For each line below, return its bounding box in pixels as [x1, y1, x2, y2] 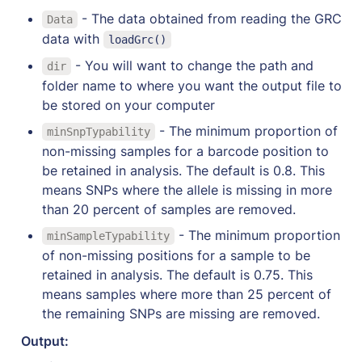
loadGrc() [107, 33, 166, 47]
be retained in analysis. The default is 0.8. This [42, 162, 325, 179]
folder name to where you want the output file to [42, 78, 342, 95]
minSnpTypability [46, 125, 150, 139]
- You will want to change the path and [70, 57, 314, 74]
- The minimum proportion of [154, 123, 338, 140]
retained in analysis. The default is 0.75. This [42, 267, 313, 284]
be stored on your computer [42, 97, 215, 114]
